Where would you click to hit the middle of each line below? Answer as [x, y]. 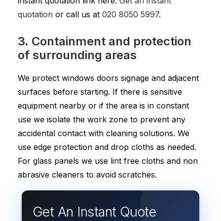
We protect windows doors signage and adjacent [108, 78]
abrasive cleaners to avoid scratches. [87, 175]
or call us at [77, 14]
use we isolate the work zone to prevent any [102, 119]
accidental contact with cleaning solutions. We [104, 133]
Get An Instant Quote [94, 212]
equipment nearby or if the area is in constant [103, 106]
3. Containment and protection [105, 41]
